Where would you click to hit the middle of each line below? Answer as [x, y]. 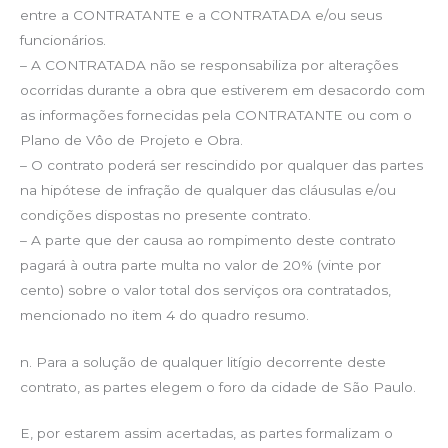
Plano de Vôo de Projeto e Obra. [131, 139]
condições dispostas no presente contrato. [165, 214]
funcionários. [63, 39]
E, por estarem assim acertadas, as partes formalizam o [206, 433]
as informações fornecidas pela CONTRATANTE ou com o [216, 114]
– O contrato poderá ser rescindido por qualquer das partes [221, 164]
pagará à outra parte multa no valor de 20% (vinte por [200, 264]
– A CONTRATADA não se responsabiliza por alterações [209, 64]
